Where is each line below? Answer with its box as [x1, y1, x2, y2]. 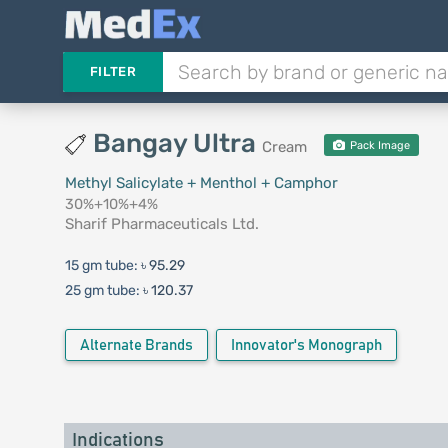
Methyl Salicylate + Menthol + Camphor [64, 174, 338, 192]
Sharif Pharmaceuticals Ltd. [64, 215, 259, 233]
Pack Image [347, 139, 411, 152]
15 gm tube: [64, 257, 141, 274]
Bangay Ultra [92, 128, 262, 159]
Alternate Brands [79, 338, 193, 353]
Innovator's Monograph [230, 338, 382, 353]
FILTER [89, 64, 136, 79]
